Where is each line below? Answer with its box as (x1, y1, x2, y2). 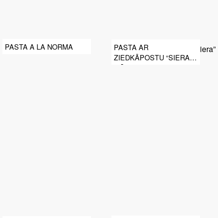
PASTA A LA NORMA (5, 41, 73, 52)
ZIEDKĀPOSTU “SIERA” (114, 52, 192, 62)
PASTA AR (114, 41, 148, 52)
